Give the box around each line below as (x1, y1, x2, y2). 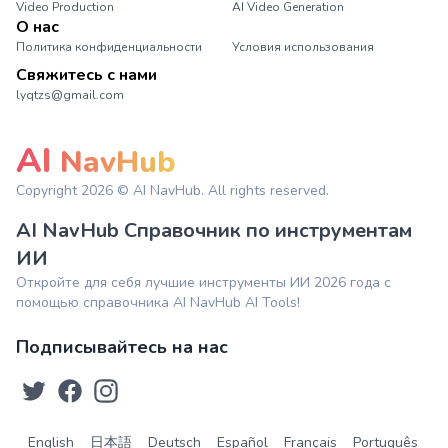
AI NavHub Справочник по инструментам (16, 217, 412, 244)
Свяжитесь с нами (16, 64, 157, 86)
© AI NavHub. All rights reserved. (113, 181, 329, 200)
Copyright (16, 181, 81, 200)
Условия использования (232, 39, 374, 55)
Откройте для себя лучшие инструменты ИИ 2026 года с (16, 273, 391, 292)
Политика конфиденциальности (16, 39, 202, 55)
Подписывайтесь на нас (16, 335, 228, 359)
